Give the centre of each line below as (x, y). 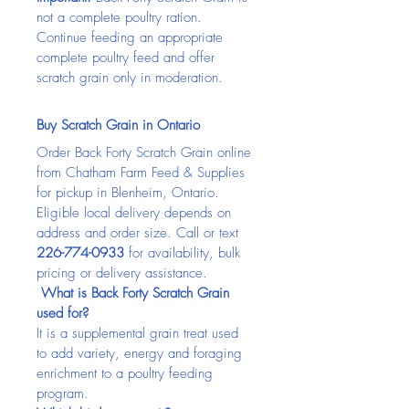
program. (63, 393)
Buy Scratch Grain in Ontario (118, 125)
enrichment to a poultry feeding (127, 373)
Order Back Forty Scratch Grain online (146, 152)
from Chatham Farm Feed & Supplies (143, 173)
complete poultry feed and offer (128, 58)
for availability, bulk (184, 253)
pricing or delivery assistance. (122, 273)
